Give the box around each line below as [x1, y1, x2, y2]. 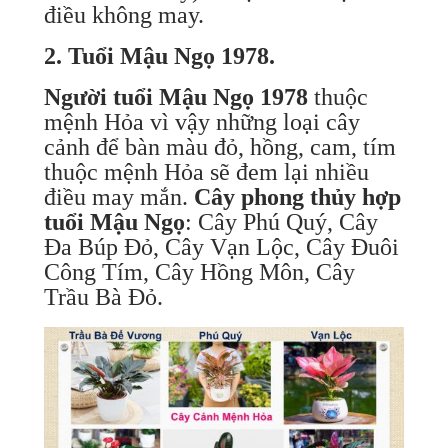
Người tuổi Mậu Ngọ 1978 [43, 83, 308, 110]
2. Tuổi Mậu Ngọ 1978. [43, 42, 275, 69]
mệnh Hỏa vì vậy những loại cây [43, 108, 360, 135]
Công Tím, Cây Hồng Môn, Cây [43, 258, 355, 285]
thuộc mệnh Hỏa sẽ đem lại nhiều [43, 158, 369, 185]
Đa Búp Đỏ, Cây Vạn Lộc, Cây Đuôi [43, 233, 399, 260]
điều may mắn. [43, 183, 194, 210]
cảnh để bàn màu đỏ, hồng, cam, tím [43, 133, 396, 160]
